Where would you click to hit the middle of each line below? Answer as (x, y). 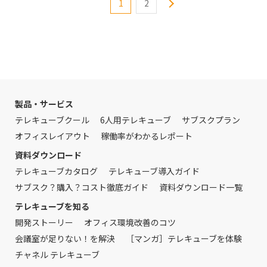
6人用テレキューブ (136, 119)
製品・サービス (44, 103)
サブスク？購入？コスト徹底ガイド (82, 187)
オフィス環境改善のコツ (130, 222)
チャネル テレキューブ (57, 254)
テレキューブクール (52, 119)
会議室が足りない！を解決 (65, 238)
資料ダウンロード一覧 (201, 187)
